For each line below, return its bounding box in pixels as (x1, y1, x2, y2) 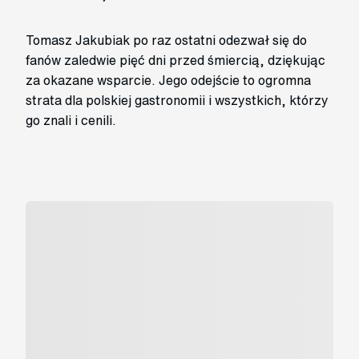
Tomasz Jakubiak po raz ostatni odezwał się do (26, 34, 307, 47)
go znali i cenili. (26, 114, 116, 127)
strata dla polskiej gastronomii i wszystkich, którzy (26, 94, 329, 107)
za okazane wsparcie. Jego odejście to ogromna (26, 74, 311, 87)
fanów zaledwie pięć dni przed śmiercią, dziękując (26, 54, 325, 67)
